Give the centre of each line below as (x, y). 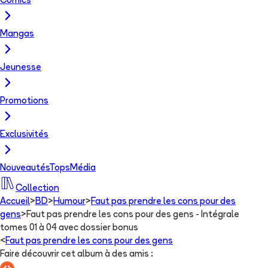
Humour (69, 202)
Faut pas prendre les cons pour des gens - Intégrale (133, 215)
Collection (37, 188)
